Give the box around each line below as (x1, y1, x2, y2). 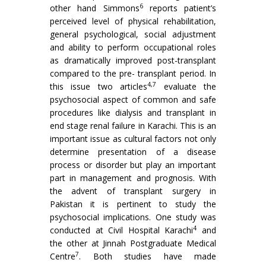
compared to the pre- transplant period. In (50, 68, 216, 79)
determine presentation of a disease (50, 146, 216, 157)
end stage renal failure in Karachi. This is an (50, 120, 216, 131)
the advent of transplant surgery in (50, 185, 216, 197)
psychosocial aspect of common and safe (50, 94, 216, 105)
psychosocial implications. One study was (50, 211, 216, 223)
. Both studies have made (79, 251, 216, 262)
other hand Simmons (50, 2, 140, 14)
